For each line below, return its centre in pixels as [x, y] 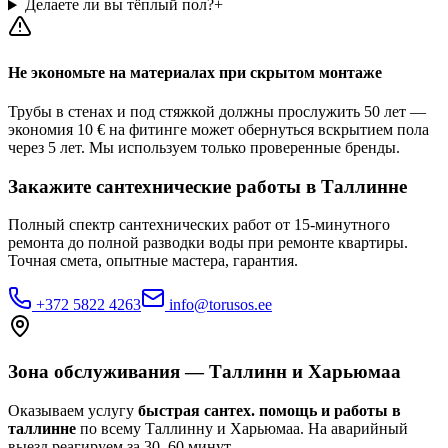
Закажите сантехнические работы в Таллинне [207, 186]
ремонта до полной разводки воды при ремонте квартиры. [208, 243]
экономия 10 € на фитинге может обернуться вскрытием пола [218, 129]
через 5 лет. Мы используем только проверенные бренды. [204, 147]
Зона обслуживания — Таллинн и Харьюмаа [204, 372]
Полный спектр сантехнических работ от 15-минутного [199, 225]
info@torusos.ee [220, 305]
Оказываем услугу [73, 410]
